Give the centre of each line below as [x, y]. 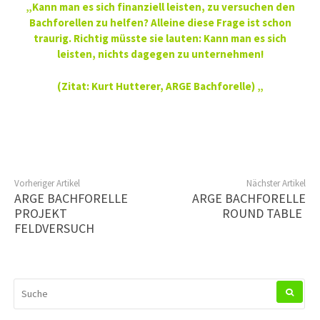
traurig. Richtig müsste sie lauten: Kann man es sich [160, 39]
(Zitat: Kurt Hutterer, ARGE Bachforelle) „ [160, 86]
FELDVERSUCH [54, 229]
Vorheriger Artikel [47, 184]
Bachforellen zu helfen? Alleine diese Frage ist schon [160, 23]
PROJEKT [41, 214]
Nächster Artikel [276, 184]
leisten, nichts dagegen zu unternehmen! [160, 54]
